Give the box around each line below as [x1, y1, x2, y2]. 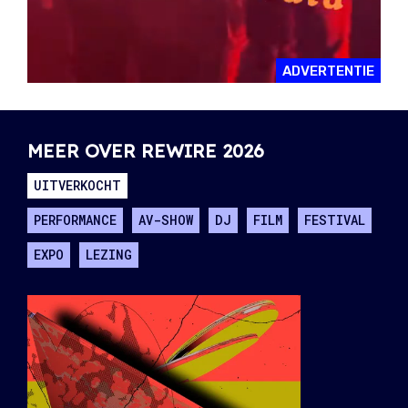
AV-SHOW [138, 211, 193, 229]
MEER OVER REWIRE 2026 [27, 139, 264, 163]
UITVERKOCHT [34, 177, 121, 195]
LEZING [86, 246, 132, 264]
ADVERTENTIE [282, 63, 374, 80]
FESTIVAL [304, 211, 365, 229]
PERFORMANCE [34, 211, 117, 229]
